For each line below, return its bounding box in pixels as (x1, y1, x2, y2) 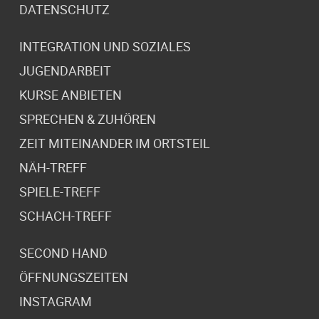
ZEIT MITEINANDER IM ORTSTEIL (19, 134, 210, 152)
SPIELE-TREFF (19, 182, 100, 200)
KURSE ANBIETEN (19, 85, 122, 103)
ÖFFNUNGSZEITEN (19, 268, 128, 286)
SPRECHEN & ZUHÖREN (19, 110, 156, 127)
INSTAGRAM (19, 292, 92, 310)
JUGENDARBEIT (19, 61, 111, 79)
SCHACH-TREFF (19, 206, 112, 224)
